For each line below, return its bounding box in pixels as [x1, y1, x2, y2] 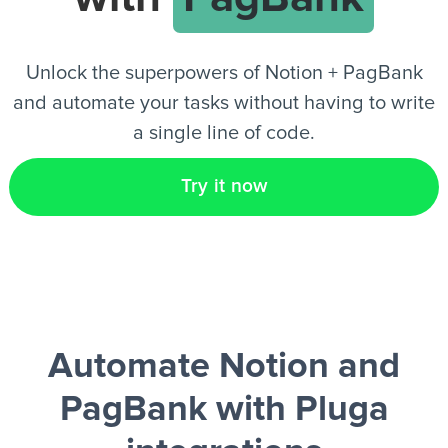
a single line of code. [133, 123, 315, 143]
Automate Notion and [48, 349, 400, 385]
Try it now [180, 177, 268, 196]
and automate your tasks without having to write [13, 93, 435, 113]
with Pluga [206, 392, 389, 428]
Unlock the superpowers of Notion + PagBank [25, 63, 423, 83]
